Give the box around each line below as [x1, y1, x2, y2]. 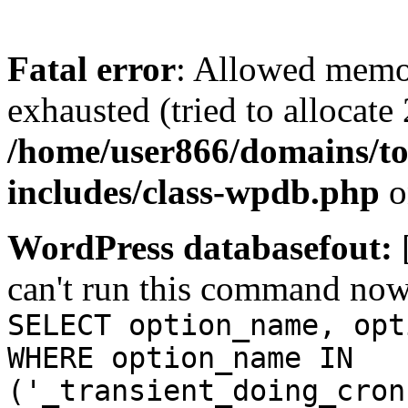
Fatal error [7, 49, 176, 88]
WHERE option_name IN [7, 342, 353, 374]
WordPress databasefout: [7, 228, 393, 267]
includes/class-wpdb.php [7, 172, 380, 211]
